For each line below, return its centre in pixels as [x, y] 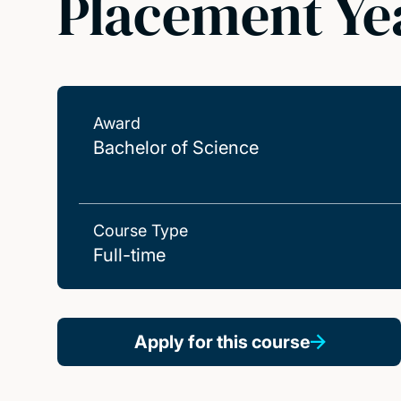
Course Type [141, 230]
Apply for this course [222, 342]
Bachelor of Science [176, 148]
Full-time [129, 255]
